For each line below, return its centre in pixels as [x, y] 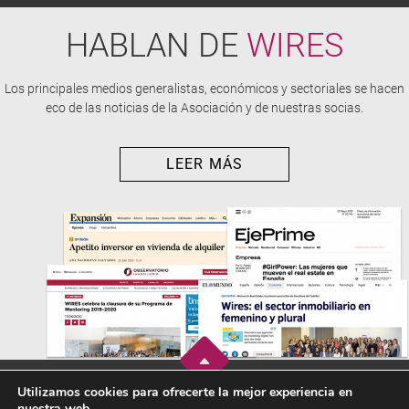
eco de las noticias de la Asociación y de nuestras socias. [204, 107]
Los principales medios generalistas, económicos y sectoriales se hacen [204, 88]
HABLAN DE [156, 45]
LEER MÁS [204, 164]
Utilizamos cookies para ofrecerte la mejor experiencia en [185, 392]
